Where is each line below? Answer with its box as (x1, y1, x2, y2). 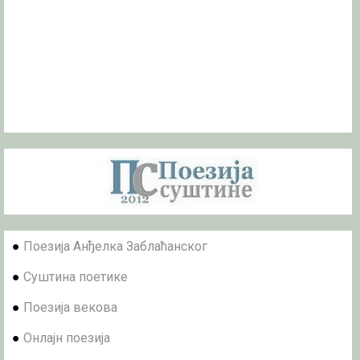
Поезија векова (23, 299, 117, 315)
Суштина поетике (23, 268, 128, 284)
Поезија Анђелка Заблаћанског (23, 238, 207, 254)
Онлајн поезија (23, 329, 110, 346)
